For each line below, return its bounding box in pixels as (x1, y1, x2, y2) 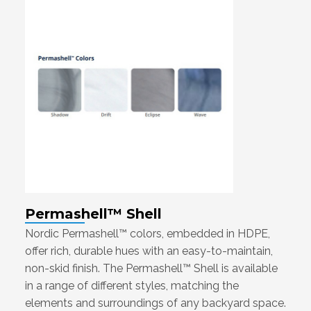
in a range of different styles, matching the (25, 279, 239, 293)
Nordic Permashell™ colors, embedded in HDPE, (25, 227, 270, 241)
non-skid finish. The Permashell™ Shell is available (25, 262, 278, 276)
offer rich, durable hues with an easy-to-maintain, (25, 244, 273, 258)
